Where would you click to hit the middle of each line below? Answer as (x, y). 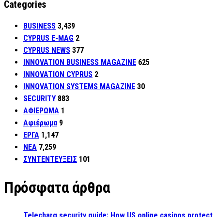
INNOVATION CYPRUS (58, 75)
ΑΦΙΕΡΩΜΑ (41, 111)
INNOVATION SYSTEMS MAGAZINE (79, 87)
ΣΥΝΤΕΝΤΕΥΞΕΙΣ (50, 159)
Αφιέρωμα (40, 123)
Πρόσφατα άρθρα (57, 187)
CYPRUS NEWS (47, 50)
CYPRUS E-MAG (48, 38)
